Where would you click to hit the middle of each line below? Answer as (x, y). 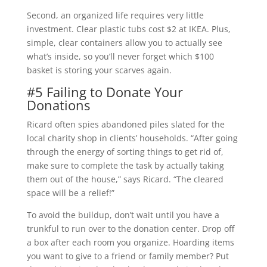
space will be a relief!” (70, 193)
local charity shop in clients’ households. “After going (132, 138)
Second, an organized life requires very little (115, 15)
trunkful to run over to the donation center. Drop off (130, 228)
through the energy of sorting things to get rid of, (125, 151)
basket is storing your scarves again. (99, 70)
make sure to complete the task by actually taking (125, 165)
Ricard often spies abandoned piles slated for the (125, 124)
